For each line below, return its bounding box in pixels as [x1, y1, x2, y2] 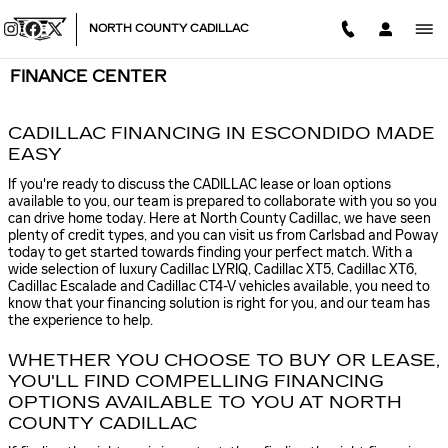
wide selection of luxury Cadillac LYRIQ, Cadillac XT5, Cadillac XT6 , [8, 260, 417, 278]
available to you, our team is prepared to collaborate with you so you [8, 192, 437, 210]
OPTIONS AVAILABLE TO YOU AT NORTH [8, 391, 402, 413]
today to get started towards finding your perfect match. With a [8, 243, 413, 261]
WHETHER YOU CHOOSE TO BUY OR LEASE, [8, 349, 440, 371]
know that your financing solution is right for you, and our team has [8, 294, 430, 312]
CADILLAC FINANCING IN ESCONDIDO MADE [8, 123, 435, 144]
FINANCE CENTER [10, 67, 166, 86]
